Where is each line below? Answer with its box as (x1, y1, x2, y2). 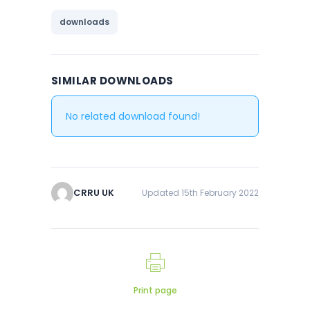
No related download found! (66, 109, 200, 124)
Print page (133, 284, 177, 297)
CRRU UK (73, 186, 114, 200)
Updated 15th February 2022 (142, 187, 259, 199)
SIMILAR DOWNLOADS (51, 73, 174, 89)
